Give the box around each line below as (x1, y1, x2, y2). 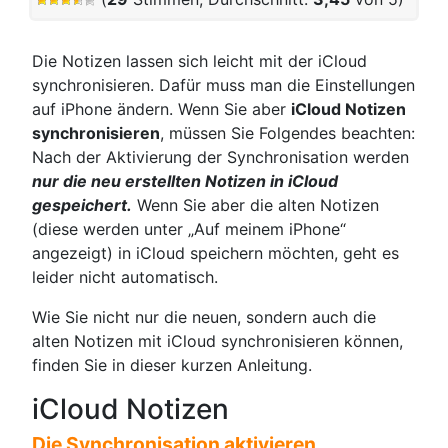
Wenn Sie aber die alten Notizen (132, 195, 379, 216)
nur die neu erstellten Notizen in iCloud (32, 171, 338, 192)
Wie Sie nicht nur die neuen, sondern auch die (32, 307, 376, 328)
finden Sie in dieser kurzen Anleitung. (32, 355, 312, 376)
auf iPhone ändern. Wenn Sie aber (32, 99, 291, 120)
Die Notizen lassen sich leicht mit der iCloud (32, 51, 367, 72)
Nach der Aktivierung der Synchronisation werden (32, 147, 409, 168)
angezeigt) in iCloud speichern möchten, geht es (32, 243, 399, 264)
